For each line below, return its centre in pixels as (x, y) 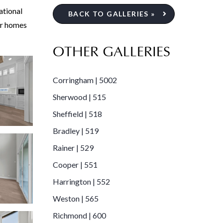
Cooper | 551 (75, 164)
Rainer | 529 (73, 147)
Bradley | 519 (76, 130)
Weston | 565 (76, 198)
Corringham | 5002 (85, 80)
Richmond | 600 (79, 215)
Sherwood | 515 (79, 97)
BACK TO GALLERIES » (112, 13)
